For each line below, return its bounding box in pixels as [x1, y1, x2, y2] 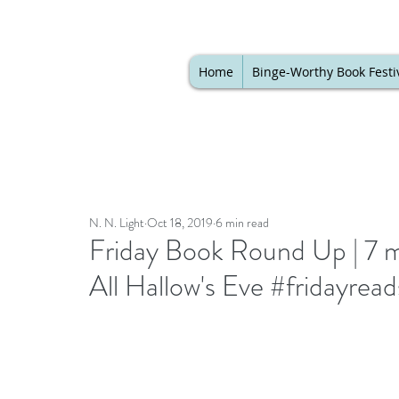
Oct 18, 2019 [147, 214, 213, 232]
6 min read [216, 214, 269, 232]
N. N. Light [89, 214, 144, 232]
